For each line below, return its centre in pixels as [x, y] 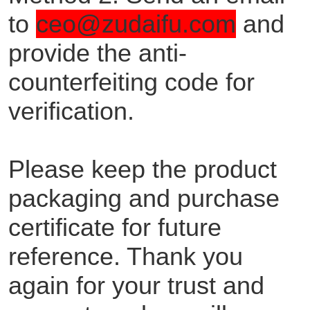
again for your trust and [136, 285]
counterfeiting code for [131, 82]
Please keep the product [142, 169]
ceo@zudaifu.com [136, 24]
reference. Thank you [125, 256]
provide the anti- [97, 53]
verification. [71, 111]
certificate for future [115, 227]
